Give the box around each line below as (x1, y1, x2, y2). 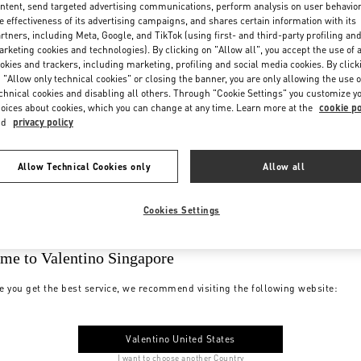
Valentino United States (126, 332, 235, 345)
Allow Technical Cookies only (17, 160, 151, 172)
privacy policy (13, 115, 73, 128)
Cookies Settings (143, 203, 220, 216)
